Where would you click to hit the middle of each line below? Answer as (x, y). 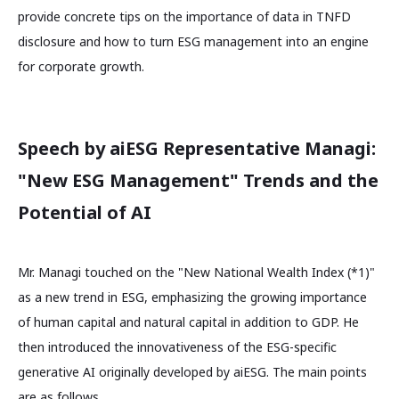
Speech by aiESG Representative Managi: (197, 148)
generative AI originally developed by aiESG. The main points (192, 371)
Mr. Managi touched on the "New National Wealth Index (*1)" (196, 272)
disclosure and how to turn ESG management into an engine (193, 41)
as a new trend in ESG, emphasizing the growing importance (192, 297)
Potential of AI (85, 212)
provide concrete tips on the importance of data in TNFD (184, 16)
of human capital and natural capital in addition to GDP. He (188, 322)
